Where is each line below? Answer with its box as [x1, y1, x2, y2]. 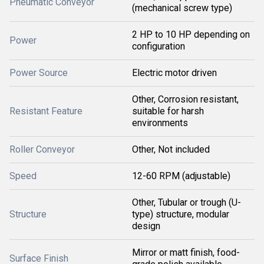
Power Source [9, 67, 68, 78]
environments [132, 117, 188, 128]
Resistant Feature [9, 105, 82, 117]
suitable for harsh [132, 105, 204, 117]
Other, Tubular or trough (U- [132, 196, 241, 208]
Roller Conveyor [9, 143, 75, 155]
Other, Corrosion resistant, [132, 93, 239, 105]
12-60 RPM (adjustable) [132, 170, 230, 181]
